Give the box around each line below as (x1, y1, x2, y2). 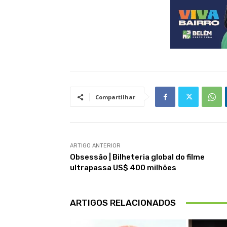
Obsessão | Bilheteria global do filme (70, 153, 205, 162)
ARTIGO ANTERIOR (70, 142, 121, 149)
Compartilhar (95, 93, 135, 101)
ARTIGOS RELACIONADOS (70, 198, 176, 208)
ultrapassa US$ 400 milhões (70, 163, 176, 173)
